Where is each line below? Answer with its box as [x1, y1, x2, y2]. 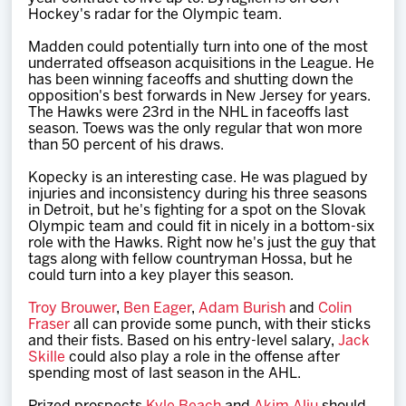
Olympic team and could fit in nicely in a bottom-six [28, 220, 375, 234]
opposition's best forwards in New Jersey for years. [28, 90, 372, 103]
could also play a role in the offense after [65, 351, 341, 364]
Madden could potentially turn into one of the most [28, 41, 369, 54]
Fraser [28, 318, 71, 332]
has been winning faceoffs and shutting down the [28, 73, 354, 87]
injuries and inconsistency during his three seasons [28, 188, 368, 201]
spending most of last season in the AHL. [28, 367, 302, 381]
